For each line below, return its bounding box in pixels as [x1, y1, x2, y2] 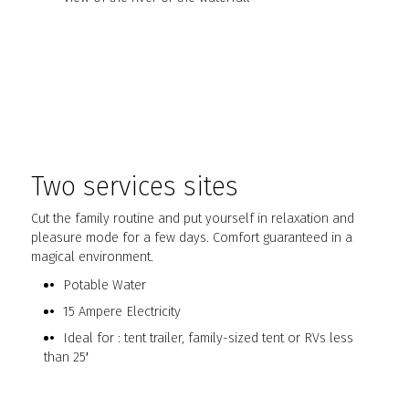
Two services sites [31, 171, 239, 204]
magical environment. [31, 248, 154, 266]
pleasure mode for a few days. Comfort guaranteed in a [31, 229, 353, 246]
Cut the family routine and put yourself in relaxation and [31, 210, 355, 227]
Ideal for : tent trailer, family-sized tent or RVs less [62, 330, 353, 347]
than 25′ [44, 349, 89, 366]
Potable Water [62, 277, 146, 294]
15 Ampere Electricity [62, 303, 181, 320]
